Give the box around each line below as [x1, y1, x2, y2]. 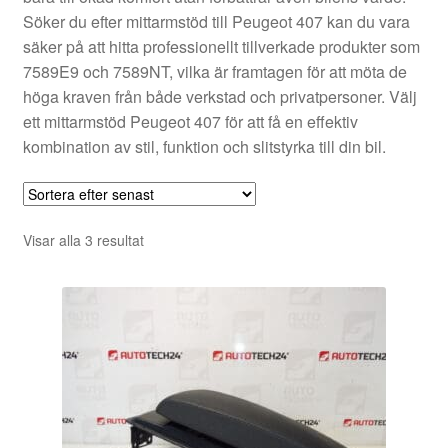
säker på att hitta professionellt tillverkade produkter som [22, 35, 420, 59]
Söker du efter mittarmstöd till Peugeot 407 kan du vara [22, 10, 410, 34]
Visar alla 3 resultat [22, 229, 144, 250]
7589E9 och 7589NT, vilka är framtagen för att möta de [22, 60, 407, 84]
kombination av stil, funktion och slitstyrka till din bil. [22, 135, 386, 159]
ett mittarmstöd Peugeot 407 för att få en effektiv [22, 110, 358, 134]
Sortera [142, 228, 190, 249]
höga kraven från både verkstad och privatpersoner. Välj [22, 85, 417, 109]
